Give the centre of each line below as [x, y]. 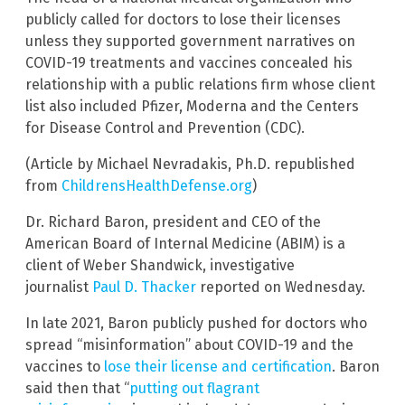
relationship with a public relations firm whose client [200, 85]
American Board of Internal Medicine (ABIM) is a [185, 244]
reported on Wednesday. [281, 287]
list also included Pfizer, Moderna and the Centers [192, 107]
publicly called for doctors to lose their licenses [183, 20]
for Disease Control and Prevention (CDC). [165, 128]
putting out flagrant [194, 389]
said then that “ [77, 389]
